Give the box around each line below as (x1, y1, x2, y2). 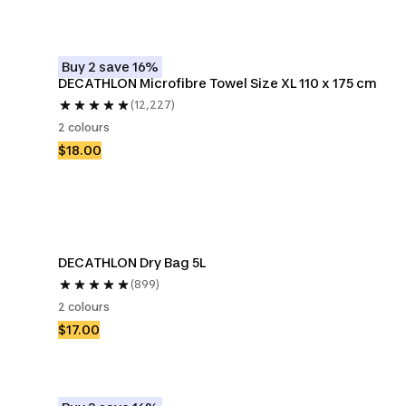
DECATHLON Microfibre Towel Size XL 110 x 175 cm (58, 75, 377, 91)
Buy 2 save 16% (62, 59, 159, 74)
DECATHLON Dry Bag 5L (58, 255, 206, 270)
